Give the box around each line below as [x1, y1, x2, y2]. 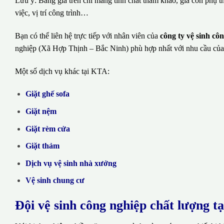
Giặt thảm [25, 141, 59, 150]
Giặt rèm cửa [25, 124, 70, 133]
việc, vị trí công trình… [15, 8, 88, 17]
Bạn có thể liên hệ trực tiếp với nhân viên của [15, 31, 160, 40]
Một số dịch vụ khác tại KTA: [15, 66, 109, 75]
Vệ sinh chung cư [25, 176, 84, 185]
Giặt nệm [25, 107, 56, 116]
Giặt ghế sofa [25, 89, 69, 98]
